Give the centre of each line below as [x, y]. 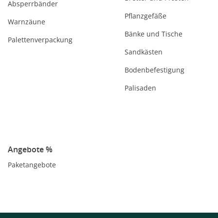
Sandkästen [144, 52]
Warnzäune [27, 22]
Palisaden [140, 88]
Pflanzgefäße [145, 16]
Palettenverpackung [40, 40]
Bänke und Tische [154, 34]
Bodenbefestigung [154, 70]
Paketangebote [32, 165]
